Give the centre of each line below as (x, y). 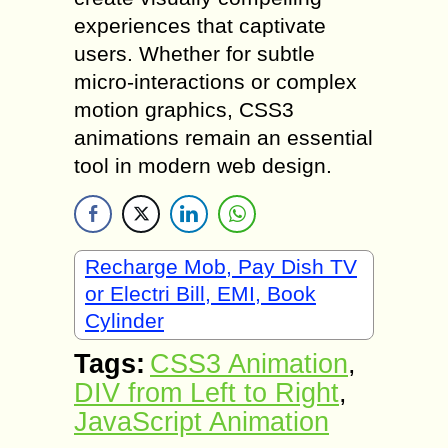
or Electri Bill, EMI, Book (200, 294)
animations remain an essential (223, 138)
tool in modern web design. (203, 166)
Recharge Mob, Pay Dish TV (221, 267)
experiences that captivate (200, 26)
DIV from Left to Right (206, 393)
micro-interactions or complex (215, 82)
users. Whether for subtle (194, 54)
